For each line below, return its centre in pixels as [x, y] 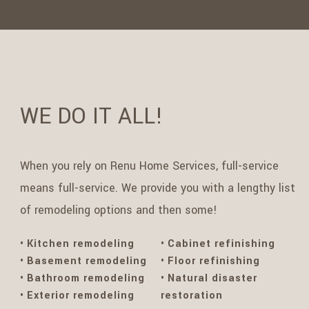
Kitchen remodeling [81, 244]
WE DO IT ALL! [91, 117]
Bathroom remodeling [86, 279]
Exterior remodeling [81, 296]
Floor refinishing [214, 261]
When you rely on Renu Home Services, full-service [149, 166]
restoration [192, 296]
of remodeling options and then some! [119, 210]
